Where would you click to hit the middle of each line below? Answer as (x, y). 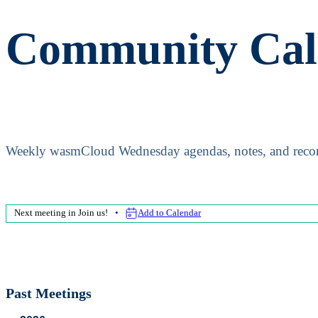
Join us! (93, 213)
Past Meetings (49, 293)
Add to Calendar (170, 213)
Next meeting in (46, 213)
